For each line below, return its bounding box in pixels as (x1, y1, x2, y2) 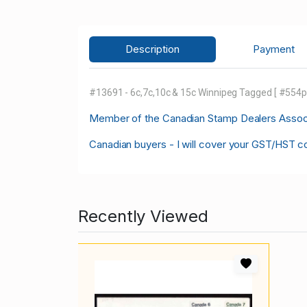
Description (125, 42, 180, 56)
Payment (252, 42, 295, 56)
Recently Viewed (78, 206, 208, 227)
